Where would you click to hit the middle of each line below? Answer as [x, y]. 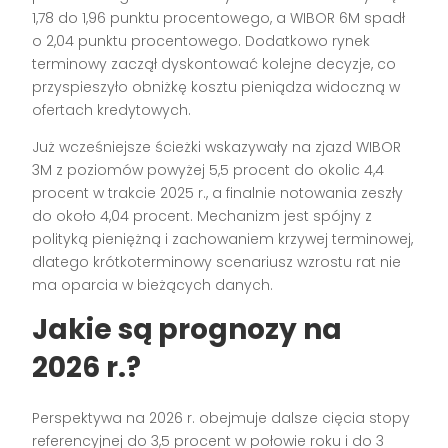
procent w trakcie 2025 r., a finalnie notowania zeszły [218, 193]
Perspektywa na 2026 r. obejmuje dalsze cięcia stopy [221, 418]
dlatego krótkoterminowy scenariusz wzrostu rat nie [217, 262]
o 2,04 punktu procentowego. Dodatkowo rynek [201, 41]
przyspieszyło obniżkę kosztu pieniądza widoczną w [216, 87]
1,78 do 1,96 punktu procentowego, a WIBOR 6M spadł [219, 18]
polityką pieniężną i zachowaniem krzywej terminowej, [223, 239]
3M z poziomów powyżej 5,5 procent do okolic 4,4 [208, 170]
